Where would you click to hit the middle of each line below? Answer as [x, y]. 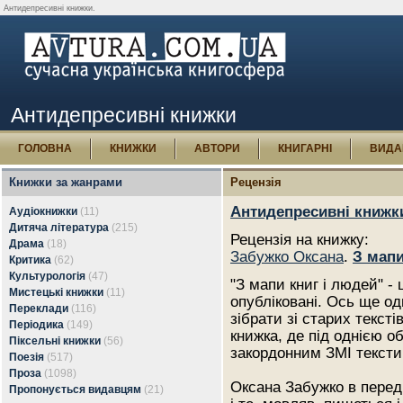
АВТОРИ [217, 148]
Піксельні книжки [55, 341]
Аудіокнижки [43, 211]
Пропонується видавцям [75, 390]
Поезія [27, 357]
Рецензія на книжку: [300, 239]
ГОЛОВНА [45, 148]
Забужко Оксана [287, 256]
